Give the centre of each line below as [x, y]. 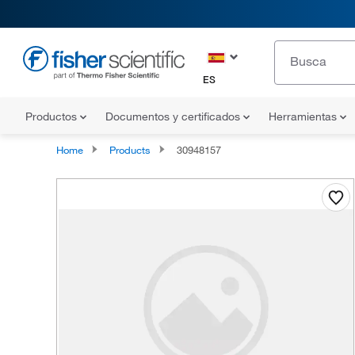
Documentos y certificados [174, 116]
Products [130, 150]
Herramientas [304, 116]
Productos [53, 116]
